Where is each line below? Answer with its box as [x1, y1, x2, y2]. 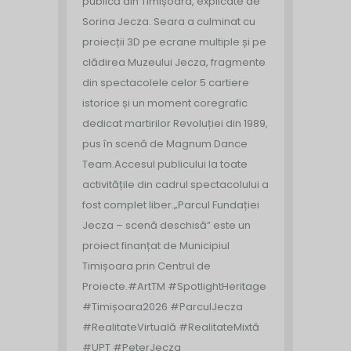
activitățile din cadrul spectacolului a [82, 177, 269, 193]
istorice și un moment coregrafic [82, 96, 248, 111]
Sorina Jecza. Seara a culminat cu [82, 14, 255, 30]
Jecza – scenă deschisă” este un [82, 218, 251, 233]
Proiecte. [82, 279, 128, 295]
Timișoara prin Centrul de [82, 259, 211, 274]
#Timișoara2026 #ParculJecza [82, 299, 243, 315]
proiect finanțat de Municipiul [82, 238, 230, 254]
